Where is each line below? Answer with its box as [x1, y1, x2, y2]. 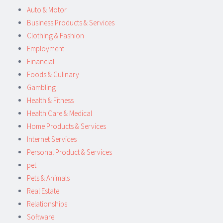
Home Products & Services [27, 121, 106, 131]
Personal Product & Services [27, 147, 112, 157]
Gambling [27, 82, 56, 92]
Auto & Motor [27, 4, 67, 14]
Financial [27, 56, 54, 66]
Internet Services [27, 134, 77, 144]
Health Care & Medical [27, 108, 92, 118]
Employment [27, 43, 64, 53]
